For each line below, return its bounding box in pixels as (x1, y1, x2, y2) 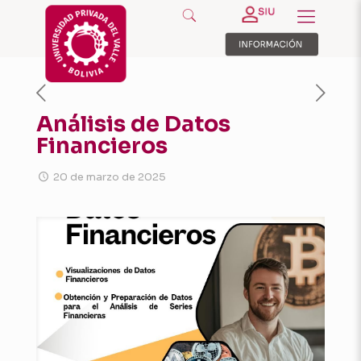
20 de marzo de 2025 (53, 170, 167, 184)
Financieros (36, 132, 168, 160)
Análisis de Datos (36, 110, 230, 138)
